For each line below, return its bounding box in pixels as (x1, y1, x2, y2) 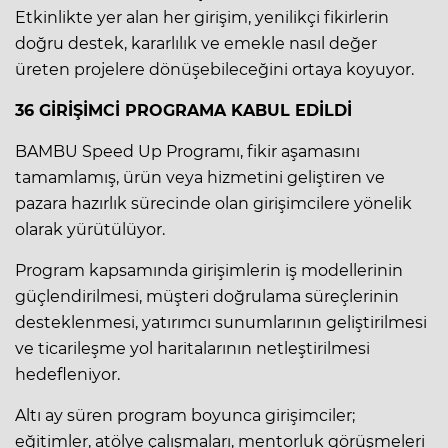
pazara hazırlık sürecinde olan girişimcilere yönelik (15, 193, 412, 213)
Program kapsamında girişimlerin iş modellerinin (15, 260, 403, 280)
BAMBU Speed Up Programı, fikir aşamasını (15, 141, 360, 161)
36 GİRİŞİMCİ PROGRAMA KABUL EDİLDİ (15, 100, 352, 120)
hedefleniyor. (15, 364, 120, 384)
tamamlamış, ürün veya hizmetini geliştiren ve (15, 167, 385, 187)
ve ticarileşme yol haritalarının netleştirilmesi (15, 338, 370, 358)
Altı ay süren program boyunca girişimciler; (15, 405, 355, 425)
